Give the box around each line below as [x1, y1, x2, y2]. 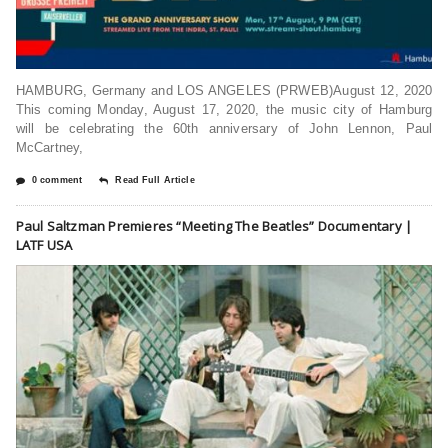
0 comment [31, 174, 83, 185]
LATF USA [15, 235, 73, 254]
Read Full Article [115, 174, 195, 185]
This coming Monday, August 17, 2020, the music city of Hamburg [15, 101, 433, 117]
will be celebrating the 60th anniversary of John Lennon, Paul [15, 120, 433, 136]
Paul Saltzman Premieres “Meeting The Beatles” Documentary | [15, 216, 413, 235]
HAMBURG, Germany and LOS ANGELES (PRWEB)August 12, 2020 [15, 82, 433, 98]
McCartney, [15, 139, 84, 155]
